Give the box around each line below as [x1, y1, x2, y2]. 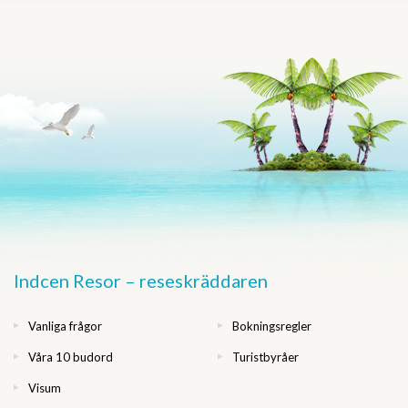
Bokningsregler [232, 319, 311, 334]
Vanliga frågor [28, 319, 102, 334]
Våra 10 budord [28, 350, 113, 365]
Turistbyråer [232, 350, 299, 365]
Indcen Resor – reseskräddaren [14, 270, 268, 292]
